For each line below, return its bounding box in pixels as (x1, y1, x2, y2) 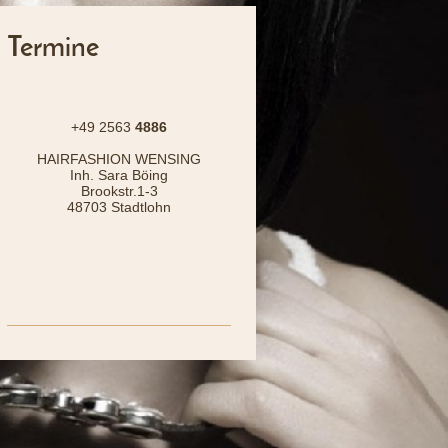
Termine (7, 35, 100, 63)
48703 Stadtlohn (67, 199, 172, 215)
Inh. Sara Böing (70, 167, 169, 183)
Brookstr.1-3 (80, 183, 158, 199)
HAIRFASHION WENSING (37, 151, 202, 167)
